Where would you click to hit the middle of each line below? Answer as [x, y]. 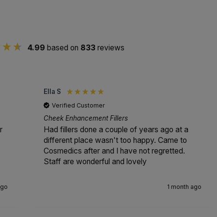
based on [63, 47]
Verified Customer [79, 105]
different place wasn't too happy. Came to [115, 140]
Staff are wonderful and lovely [95, 161]
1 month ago [185, 186]
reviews [111, 47]
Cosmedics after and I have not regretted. [114, 151]
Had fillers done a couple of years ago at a [116, 129]
